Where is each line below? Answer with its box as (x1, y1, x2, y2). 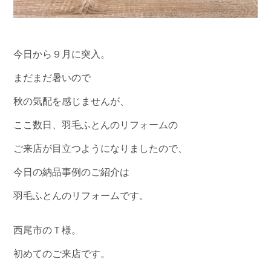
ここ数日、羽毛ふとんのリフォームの (13, 120, 178, 131)
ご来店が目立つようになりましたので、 (13, 143, 188, 154)
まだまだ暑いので (13, 73, 91, 83)
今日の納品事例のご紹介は (13, 167, 130, 178)
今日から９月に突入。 (13, 49, 111, 60)
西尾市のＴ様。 (13, 225, 82, 236)
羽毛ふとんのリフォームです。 (13, 191, 149, 201)
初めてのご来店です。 (13, 249, 111, 260)
